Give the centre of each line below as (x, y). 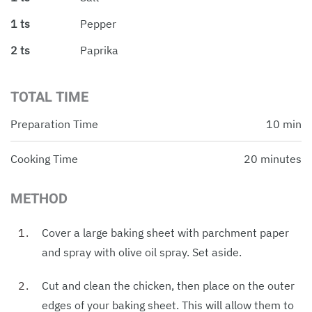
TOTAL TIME (49, 97)
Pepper (98, 23)
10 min (284, 124)
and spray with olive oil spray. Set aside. (142, 252)
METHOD (39, 198)
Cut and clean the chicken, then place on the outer (168, 285)
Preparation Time (54, 124)
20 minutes (273, 158)
